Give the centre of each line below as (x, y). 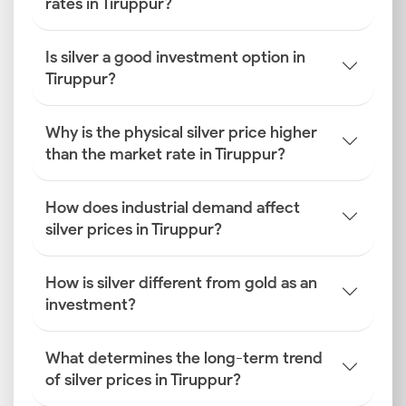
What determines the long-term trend (184, 358)
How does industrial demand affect (173, 208)
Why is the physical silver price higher (181, 132)
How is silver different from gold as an (181, 283)
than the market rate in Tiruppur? (165, 154)
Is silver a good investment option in (175, 57)
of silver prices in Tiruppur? (143, 380)
